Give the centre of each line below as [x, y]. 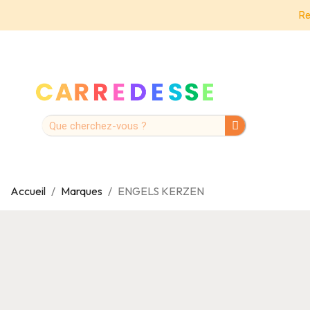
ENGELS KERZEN [161, 191]
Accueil [28, 191]
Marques [82, 191]
